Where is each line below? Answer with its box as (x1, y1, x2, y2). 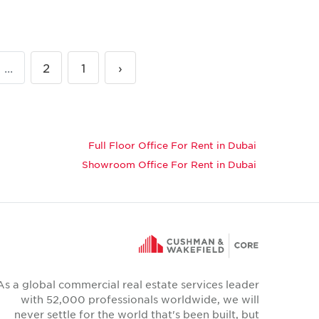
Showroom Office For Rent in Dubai (82, 158, 256, 171)
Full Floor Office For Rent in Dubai (88, 139, 256, 152)
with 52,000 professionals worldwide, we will (21, 293, 259, 306)
